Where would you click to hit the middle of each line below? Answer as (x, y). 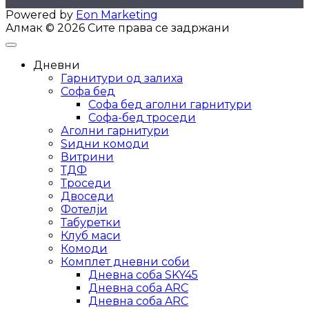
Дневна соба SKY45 (143, 275)
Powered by (41, 14)
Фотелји (84, 209)
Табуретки (91, 222)
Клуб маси (91, 235)
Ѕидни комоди (105, 143)
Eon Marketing (117, 14)
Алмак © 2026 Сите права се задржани (118, 28)
